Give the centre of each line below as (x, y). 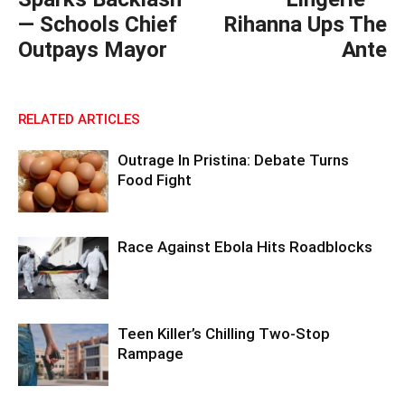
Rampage (151, 353)
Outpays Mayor (93, 50)
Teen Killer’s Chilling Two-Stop (224, 334)
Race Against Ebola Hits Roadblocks (245, 247)
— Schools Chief (98, 24)
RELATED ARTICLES (79, 119)
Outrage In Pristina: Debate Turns (233, 160)
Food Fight (155, 180)
